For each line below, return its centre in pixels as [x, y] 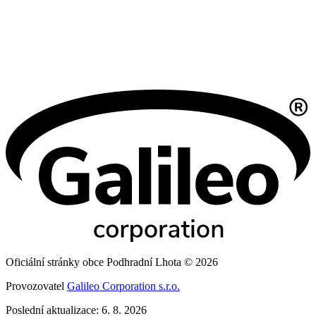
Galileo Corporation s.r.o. [123, 286]
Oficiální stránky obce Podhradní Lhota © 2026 [112, 262]
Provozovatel [36, 286]
